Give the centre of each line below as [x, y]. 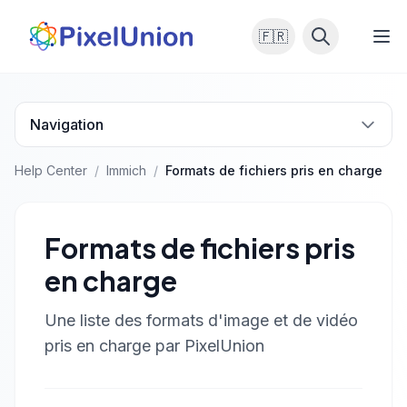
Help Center [51, 170]
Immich [126, 170]
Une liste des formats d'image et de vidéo [201, 320]
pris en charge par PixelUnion [154, 346]
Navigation [67, 124]
